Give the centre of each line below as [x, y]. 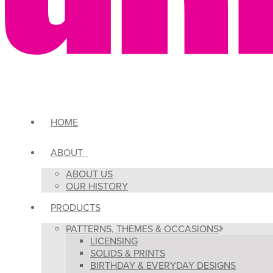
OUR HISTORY [97, 186]
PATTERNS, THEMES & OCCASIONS [142, 229]
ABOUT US [89, 174]
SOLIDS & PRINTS [128, 253]
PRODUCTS [76, 207]
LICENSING [114, 241]
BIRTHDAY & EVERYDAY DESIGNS [163, 265]
